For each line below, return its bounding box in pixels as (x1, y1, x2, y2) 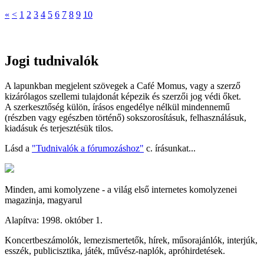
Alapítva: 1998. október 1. (5, 214, 103, 225)
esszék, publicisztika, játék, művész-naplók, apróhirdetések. (5, 245, 225, 256)
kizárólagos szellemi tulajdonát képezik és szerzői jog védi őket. (5, 91, 241, 101)
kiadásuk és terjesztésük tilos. (5, 123, 113, 133)
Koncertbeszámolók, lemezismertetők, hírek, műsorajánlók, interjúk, (5, 235, 258, 245)
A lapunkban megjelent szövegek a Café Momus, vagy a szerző (5, 80, 240, 91)
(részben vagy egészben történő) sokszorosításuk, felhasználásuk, (5, 112, 246, 123)
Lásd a (5, 143, 32, 153)
